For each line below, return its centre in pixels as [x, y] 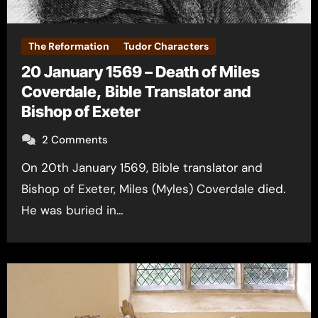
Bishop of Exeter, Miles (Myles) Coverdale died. [153, 189]
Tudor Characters [166, 46]
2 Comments [75, 140]
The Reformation [68, 46]
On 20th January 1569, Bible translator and [26, 168]
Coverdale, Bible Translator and [136, 92]
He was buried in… [72, 210]
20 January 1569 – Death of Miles [140, 72]
